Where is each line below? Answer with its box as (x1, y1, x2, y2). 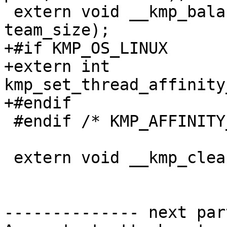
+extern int (4, 57, 110, 76)
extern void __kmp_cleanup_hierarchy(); (4, 148, 14, 167)
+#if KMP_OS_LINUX (4, 39, 168, 58)
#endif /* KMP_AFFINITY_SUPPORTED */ (4, 112, 14, 131)
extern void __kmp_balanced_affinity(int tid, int (4, 3, 14, 21)
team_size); (4, 21, 110, 40)
